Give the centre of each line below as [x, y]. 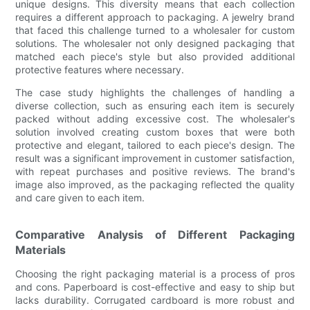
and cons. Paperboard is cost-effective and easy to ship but [155, 286]
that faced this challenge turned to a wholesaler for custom [155, 30]
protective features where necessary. [100, 69]
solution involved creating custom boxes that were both [155, 131]
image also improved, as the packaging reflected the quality [155, 184]
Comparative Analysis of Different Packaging [155, 234]
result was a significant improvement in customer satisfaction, [155, 158]
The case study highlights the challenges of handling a [155, 92]
